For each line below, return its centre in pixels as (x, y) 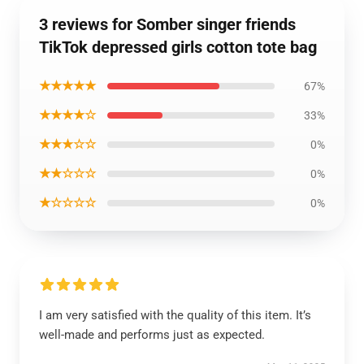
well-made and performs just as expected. (152, 335)
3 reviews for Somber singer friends (167, 24)
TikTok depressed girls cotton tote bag (178, 47)
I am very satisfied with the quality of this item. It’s (175, 315)
